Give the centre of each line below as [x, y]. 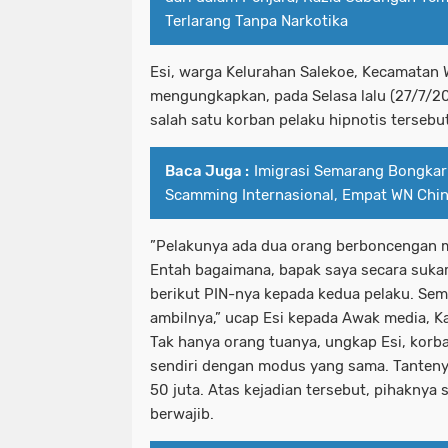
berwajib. [182, 413]
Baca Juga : [207, 170]
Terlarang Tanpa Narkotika [256, 20]
